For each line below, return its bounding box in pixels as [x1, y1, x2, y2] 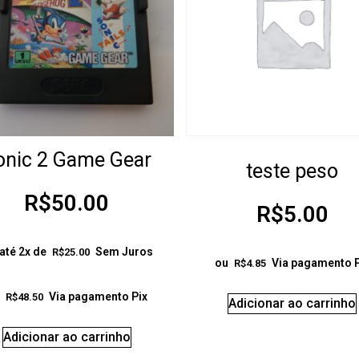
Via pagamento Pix [48, 290, 147, 304]
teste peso [246, 159, 339, 183]
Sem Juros [95, 245, 154, 259]
